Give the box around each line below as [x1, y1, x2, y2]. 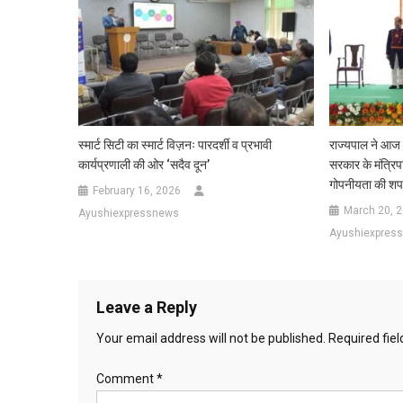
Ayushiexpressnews [78, 207, 180, 220]
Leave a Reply [96, 298, 197, 318]
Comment [96, 372, 157, 387]
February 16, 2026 [93, 184, 182, 198]
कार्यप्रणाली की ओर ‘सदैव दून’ [78, 157, 210, 173]
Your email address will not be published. [96, 331, 326, 346]
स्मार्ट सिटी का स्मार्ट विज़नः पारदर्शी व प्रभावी [78, 138, 273, 153]
